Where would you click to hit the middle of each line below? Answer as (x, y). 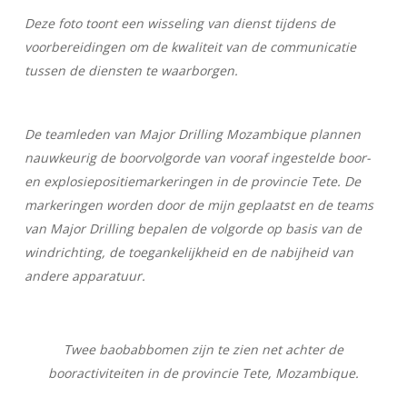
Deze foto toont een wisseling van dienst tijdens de (180, 23)
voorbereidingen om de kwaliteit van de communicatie (191, 47)
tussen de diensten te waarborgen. (132, 70)
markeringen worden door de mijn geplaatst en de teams (199, 205)
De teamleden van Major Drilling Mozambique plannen (193, 134)
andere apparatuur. (85, 276)
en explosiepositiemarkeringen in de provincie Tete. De (193, 181)
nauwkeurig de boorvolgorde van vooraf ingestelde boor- (198, 158)
